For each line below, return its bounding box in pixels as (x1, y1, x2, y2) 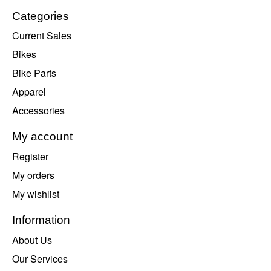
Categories (12, 9, 69, 22)
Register (12, 149, 48, 164)
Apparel (12, 85, 46, 99)
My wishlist (12, 187, 59, 201)
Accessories (12, 103, 65, 118)
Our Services (12, 251, 68, 266)
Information (12, 214, 70, 227)
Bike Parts (12, 66, 56, 80)
